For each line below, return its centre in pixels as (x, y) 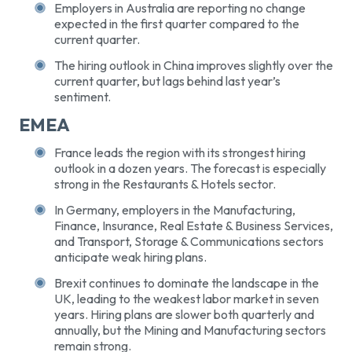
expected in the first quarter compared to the (177, 23)
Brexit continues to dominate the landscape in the (187, 282)
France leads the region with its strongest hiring (180, 153)
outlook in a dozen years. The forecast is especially (190, 169)
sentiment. (82, 96)
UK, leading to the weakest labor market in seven (187, 298)
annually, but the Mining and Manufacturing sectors (190, 330)
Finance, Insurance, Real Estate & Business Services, (194, 226)
